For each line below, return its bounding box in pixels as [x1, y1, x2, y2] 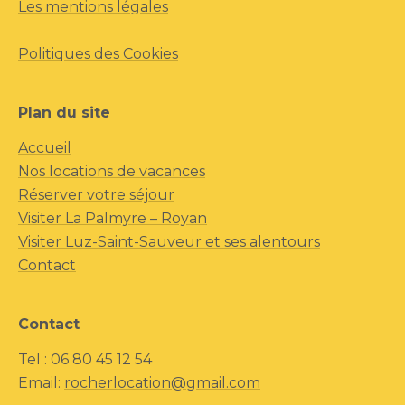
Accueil [18, 138, 71, 156]
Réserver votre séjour [18, 185, 174, 203]
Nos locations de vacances [18, 162, 205, 180]
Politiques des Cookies [18, 44, 178, 62]
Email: [18, 373, 64, 391]
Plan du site [18, 103, 110, 121]
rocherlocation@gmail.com [64, 373, 260, 391]
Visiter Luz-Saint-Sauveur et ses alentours [18, 232, 320, 250]
